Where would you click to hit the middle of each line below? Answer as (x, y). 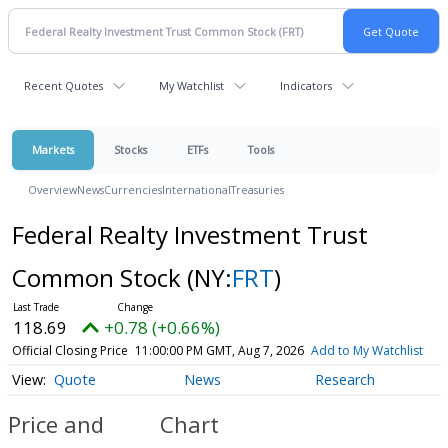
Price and (56, 424)
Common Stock (99, 277)
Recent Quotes (63, 85)
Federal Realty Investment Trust (189, 234)
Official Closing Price (69, 350)
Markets (53, 149)
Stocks (130, 149)
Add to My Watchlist (366, 350)
